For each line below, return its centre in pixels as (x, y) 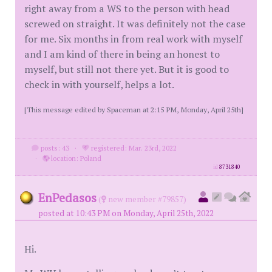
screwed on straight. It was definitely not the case (135, 24)
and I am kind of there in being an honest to (122, 54)
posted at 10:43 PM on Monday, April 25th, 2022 (126, 213)
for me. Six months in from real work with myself (133, 39)
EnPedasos (67, 198)
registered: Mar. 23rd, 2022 (133, 148)
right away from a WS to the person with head (127, 9)
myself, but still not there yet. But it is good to (127, 70)
